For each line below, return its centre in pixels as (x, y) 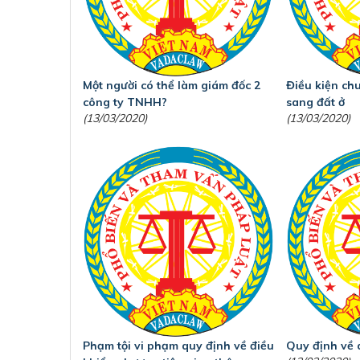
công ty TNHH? (125, 102)
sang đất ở (316, 102)
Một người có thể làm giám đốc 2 (172, 86)
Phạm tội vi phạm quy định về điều (178, 345)
